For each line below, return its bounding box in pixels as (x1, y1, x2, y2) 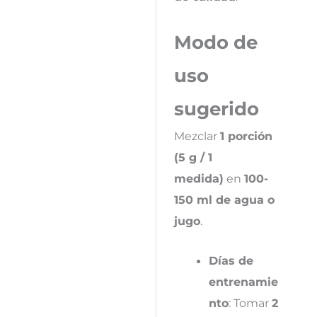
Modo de (173, 31, 258, 54)
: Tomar (228, 296, 272, 311)
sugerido (173, 98, 259, 120)
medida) (173, 171, 224, 186)
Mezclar (173, 129, 220, 144)
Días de (208, 253, 253, 268)
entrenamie (208, 275, 278, 289)
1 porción (219, 129, 272, 144)
